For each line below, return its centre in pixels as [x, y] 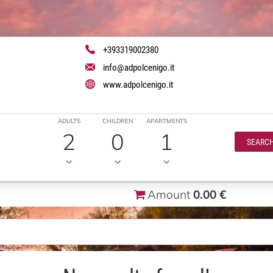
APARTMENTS [166, 121]
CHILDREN [118, 121]
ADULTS [69, 121]
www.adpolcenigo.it [138, 84]
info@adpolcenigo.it [138, 67]
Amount [170, 194]
